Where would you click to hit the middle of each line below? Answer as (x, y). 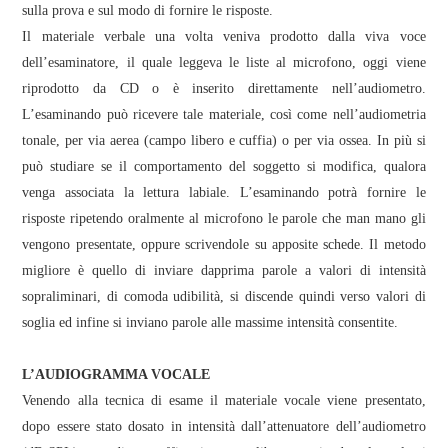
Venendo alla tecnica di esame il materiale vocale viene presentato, (224, 400)
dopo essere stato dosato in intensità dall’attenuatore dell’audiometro (224, 426)
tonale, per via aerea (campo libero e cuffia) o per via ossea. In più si (224, 140)
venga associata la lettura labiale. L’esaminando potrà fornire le (224, 192)
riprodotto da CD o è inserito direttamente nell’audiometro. (224, 88)
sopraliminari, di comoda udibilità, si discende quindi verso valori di (224, 296)
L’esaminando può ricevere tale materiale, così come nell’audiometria (224, 114)
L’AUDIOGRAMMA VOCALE (116, 374)
